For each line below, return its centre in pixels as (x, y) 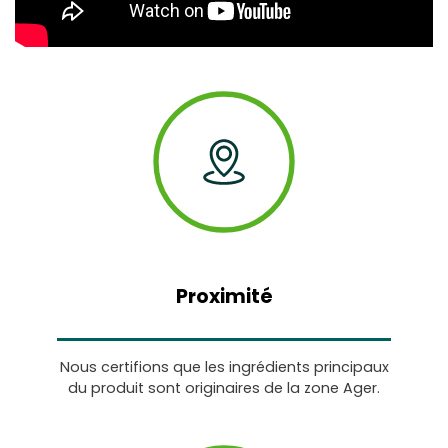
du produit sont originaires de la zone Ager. (224, 387)
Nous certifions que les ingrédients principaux (224, 366)
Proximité (224, 297)
